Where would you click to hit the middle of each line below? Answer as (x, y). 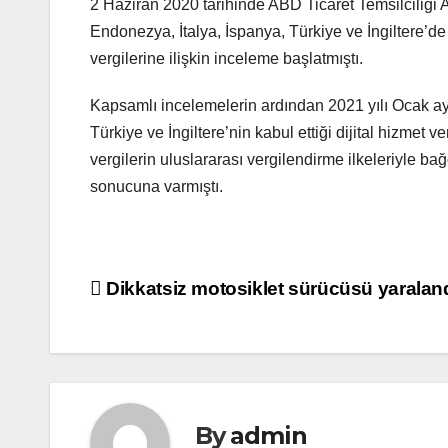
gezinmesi (166, 337)
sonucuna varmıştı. (156, 187)
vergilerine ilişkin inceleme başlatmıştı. (226, 59)
